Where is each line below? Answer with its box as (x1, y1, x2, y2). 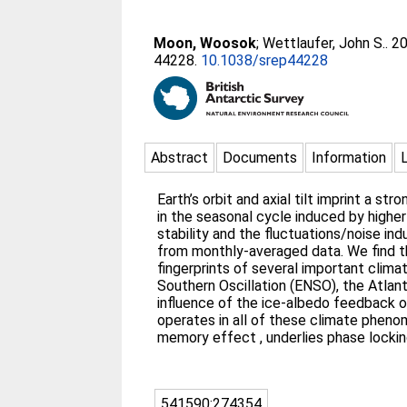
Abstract (151, 149, 209, 166)
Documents (223, 149, 298, 166)
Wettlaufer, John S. (263, 35, 386, 52)
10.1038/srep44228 (201, 52, 329, 69)
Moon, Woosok (154, 35, 257, 52)
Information (312, 149, 387, 166)
